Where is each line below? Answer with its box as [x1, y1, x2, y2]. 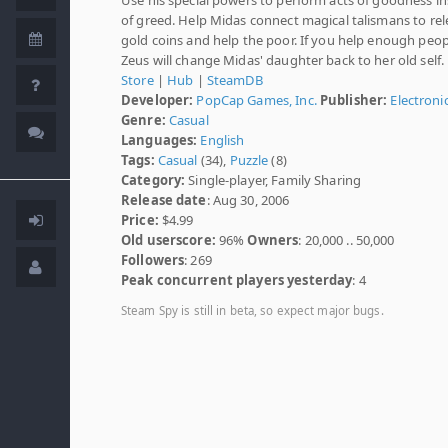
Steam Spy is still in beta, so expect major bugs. [121, 302, 384, 318]
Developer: [121, 90, 194, 109]
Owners [247, 230, 299, 249]
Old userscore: [121, 230, 216, 249]
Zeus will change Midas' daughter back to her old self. [121, 50, 445, 69]
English [200, 130, 245, 149]
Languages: [121, 130, 198, 149]
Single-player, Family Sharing [185, 170, 362, 189]
